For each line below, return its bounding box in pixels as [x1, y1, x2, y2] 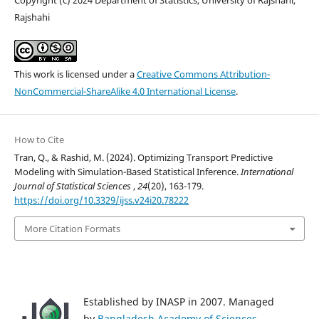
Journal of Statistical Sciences [14, 179, 133, 192]
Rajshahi [14, 10, 50, 23]
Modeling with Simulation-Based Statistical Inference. [14, 164, 241, 178]
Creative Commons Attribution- [136, 67, 270, 80]
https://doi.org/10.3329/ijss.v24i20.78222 [14, 193, 189, 206]
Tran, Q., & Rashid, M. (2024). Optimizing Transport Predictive [14, 150, 273, 164]
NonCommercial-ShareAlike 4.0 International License [14, 84, 236, 98]
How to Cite [14, 132, 64, 146]
